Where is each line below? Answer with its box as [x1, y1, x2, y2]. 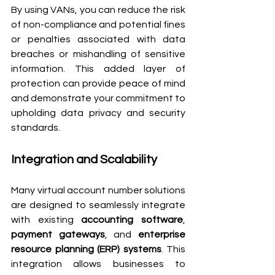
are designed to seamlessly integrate [11, 199, 185, 210]
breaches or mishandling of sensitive [11, 48, 185, 59]
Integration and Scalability [11, 153, 157, 166]
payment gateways [11, 229, 105, 239]
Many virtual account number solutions [11, 185, 185, 195]
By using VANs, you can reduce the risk [11, 4, 185, 15]
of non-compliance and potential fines [11, 19, 185, 29]
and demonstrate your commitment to [11, 93, 185, 103]
